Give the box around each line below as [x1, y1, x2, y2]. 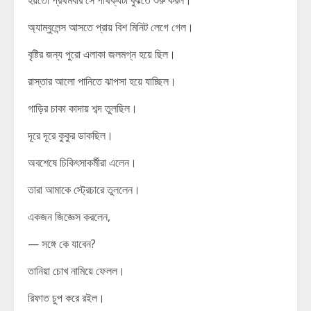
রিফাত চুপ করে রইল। [28, 290, 105, 305]
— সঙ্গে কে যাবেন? [28, 236, 96, 251]
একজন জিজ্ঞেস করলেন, [28, 209, 110, 224]
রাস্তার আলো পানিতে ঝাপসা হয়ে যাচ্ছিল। [28, 74, 176, 89]
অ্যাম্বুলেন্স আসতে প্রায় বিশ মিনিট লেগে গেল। [28, 19, 194, 35]
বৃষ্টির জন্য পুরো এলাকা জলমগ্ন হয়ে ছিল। [28, 47, 176, 62]
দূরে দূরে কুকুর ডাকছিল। [28, 128, 113, 143]
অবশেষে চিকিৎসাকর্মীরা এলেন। [28, 155, 137, 170]
